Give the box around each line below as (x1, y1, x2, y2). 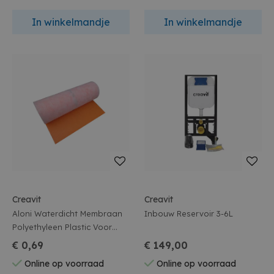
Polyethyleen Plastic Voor (12, 222, 112, 232)
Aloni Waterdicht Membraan (12, 209, 122, 218)
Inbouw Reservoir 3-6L (144, 209, 233, 218)
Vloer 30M (12, 235, 51, 245)
